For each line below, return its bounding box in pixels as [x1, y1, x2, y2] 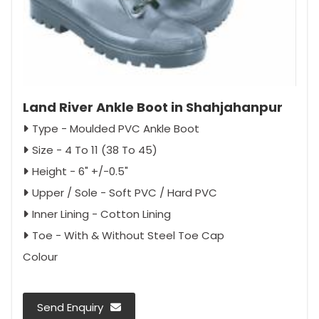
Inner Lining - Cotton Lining [32, 206, 171, 221]
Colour [23, 249, 58, 264]
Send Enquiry [37, 299, 103, 315]
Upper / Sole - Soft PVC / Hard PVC [32, 184, 217, 200]
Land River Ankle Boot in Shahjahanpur [23, 98, 283, 116]
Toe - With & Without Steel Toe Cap [32, 227, 224, 243]
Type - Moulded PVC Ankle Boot [32, 120, 199, 136]
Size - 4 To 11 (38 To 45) [32, 142, 157, 157]
